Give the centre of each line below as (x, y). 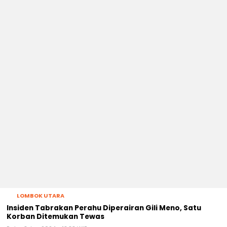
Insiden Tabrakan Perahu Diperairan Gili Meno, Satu (104, 208)
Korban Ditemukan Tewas (55, 216)
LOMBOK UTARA (41, 195)
